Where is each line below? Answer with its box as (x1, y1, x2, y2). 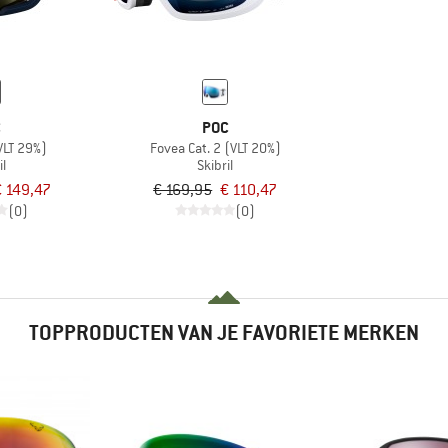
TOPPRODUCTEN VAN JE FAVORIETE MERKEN (29, 318, 419, 346)
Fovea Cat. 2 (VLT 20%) (149, 138, 281, 157)
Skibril (197, 155, 234, 174)
